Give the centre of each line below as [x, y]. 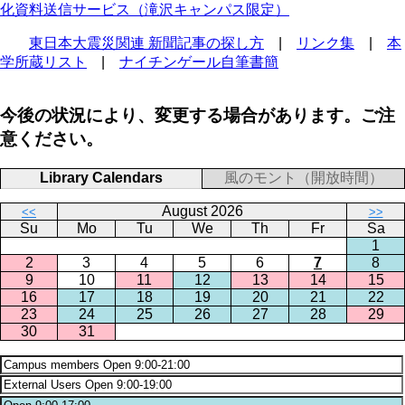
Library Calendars [101, 177]
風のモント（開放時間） [303, 177]
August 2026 [202, 211]
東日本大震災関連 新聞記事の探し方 [146, 43]
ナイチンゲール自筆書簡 [199, 62]
